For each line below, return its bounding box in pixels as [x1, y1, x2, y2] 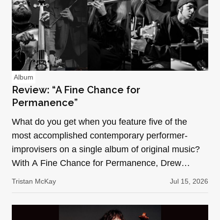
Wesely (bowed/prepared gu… [12, 171, 131, 182]
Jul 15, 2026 [169, 177, 208, 185]
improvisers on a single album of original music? [12, 144, 200, 154]
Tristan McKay [12, 177, 56, 185]
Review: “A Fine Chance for [12, 83, 140, 96]
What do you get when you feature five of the [12, 116, 187, 127]
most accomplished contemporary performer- [12, 130, 188, 140]
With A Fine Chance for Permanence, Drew [12, 158, 181, 168]
